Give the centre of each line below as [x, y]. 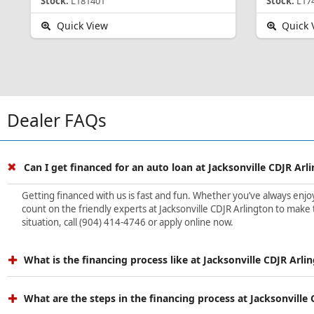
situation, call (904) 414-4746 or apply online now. [129, 222]
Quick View [81, 25]
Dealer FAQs [57, 120]
